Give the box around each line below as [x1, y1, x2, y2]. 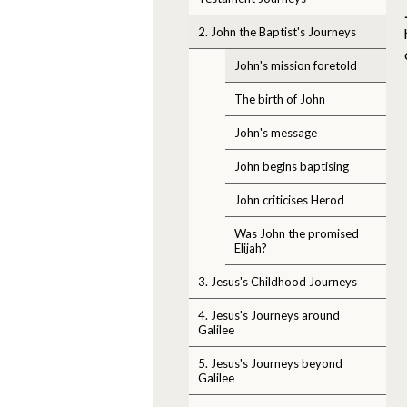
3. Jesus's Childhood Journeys [198, 273, 357, 289]
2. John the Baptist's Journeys [198, 24, 356, 39]
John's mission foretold [234, 57, 357, 73]
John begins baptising [234, 158, 349, 174]
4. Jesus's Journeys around [198, 307, 340, 323]
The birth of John [234, 91, 325, 106]
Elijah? [234, 240, 267, 255]
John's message [234, 124, 317, 140]
